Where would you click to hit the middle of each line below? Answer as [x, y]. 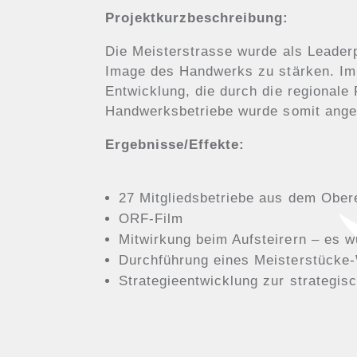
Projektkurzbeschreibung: [197, 18]
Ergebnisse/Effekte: [175, 144]
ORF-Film [151, 218]
